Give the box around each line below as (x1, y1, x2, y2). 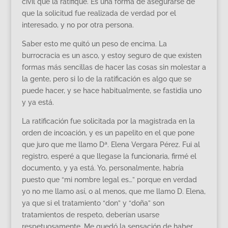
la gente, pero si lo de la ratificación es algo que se (21, 74, 191, 83)
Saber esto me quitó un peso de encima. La (21, 39, 167, 48)
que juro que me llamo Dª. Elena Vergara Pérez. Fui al (21, 140, 200, 149)
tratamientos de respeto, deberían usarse (21, 210, 159, 219)
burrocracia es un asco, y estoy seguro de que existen (21, 51, 202, 60)
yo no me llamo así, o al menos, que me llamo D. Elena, (21, 187, 206, 195)
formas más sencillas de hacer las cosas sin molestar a (21, 63, 206, 71)
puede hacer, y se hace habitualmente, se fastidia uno (21, 86, 202, 95)
